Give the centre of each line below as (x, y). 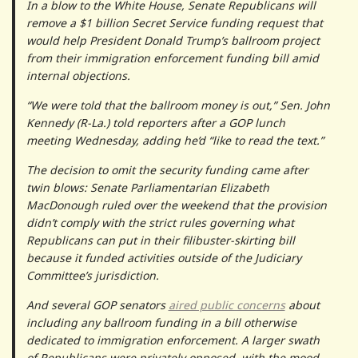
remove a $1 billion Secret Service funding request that (174, 22)
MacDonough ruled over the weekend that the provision (176, 205)
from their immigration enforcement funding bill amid (172, 58)
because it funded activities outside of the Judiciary (163, 257)
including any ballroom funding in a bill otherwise (161, 322)
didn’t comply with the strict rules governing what (160, 222)
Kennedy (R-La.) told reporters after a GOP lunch (155, 122)
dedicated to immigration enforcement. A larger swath (173, 340)
